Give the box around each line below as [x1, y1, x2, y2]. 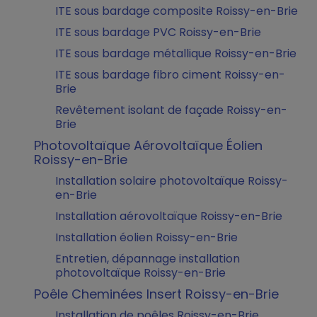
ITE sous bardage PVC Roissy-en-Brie [55, 24, 261, 40]
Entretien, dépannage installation [55, 250, 240, 267]
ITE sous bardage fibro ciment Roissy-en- [55, 67, 285, 83]
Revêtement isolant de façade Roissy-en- [55, 102, 287, 118]
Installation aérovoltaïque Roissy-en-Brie [55, 208, 282, 224]
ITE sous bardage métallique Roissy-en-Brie [55, 45, 296, 62]
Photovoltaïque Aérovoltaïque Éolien [34, 137, 263, 154]
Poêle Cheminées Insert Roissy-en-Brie [34, 285, 279, 303]
